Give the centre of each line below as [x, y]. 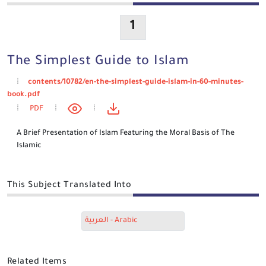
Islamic [29, 146]
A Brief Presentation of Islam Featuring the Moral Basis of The [126, 134]
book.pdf [23, 95]
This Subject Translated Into [69, 186]
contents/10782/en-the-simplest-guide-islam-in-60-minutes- [136, 83]
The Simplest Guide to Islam [98, 62]
